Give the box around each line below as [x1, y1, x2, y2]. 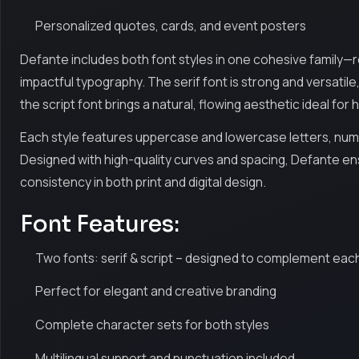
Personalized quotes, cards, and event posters [35, 17, 307, 35]
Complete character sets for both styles [35, 315, 270, 333]
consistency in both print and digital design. [20, 173, 266, 192]
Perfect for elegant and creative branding [35, 282, 277, 301]
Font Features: [20, 209, 179, 238]
